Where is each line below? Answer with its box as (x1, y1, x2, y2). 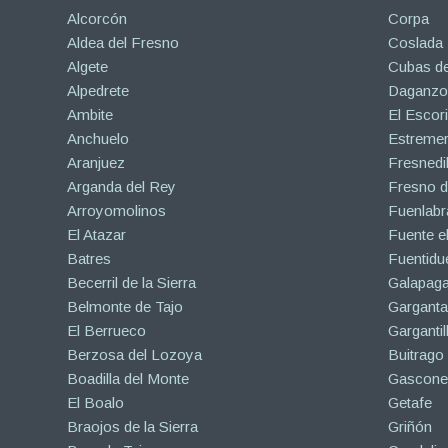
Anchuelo (67, 129, 129, 147)
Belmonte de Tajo (67, 297, 183, 315)
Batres (67, 249, 111, 267)
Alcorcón (67, 9, 127, 27)
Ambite (67, 105, 113, 123)
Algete (67, 57, 108, 75)
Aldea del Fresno (67, 33, 179, 51)
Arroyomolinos (67, 201, 166, 219)
